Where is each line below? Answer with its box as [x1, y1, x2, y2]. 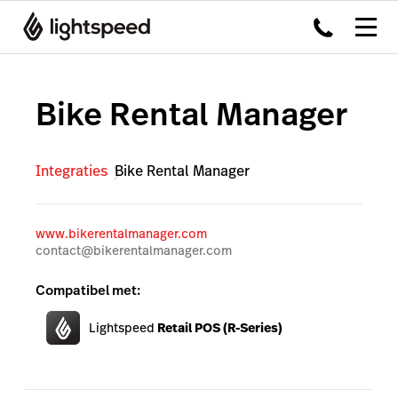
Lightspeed [89, 319, 157, 337]
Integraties [36, 160, 107, 181]
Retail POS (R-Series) [157, 319, 283, 337]
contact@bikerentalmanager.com [36, 241, 232, 259]
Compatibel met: [36, 280, 140, 299]
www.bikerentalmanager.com [36, 224, 207, 243]
